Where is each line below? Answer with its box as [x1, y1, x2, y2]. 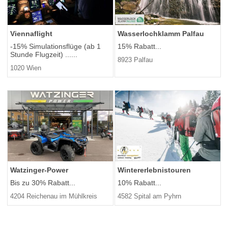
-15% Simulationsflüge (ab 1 [10, 42, 101, 50]
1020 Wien [10, 64, 41, 72]
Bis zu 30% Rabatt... [10, 178, 75, 187]
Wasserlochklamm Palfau [118, 29, 204, 38]
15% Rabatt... [118, 42, 161, 50]
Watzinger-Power [10, 165, 68, 174]
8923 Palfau [118, 55, 153, 64]
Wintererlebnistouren [118, 165, 191, 174]
